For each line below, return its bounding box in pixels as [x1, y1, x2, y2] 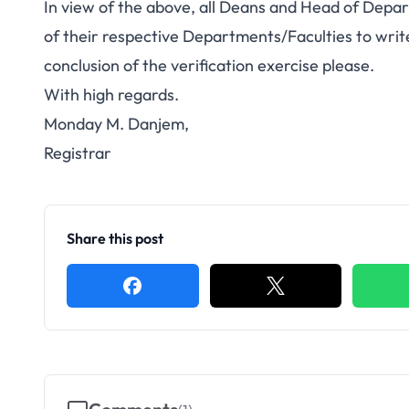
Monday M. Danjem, [44, 113, 189, 134]
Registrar [44, 142, 111, 163]
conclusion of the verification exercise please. [44, 55, 374, 76]
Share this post [67, 229, 163, 247]
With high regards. [44, 84, 179, 105]
